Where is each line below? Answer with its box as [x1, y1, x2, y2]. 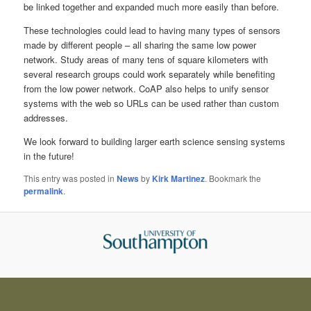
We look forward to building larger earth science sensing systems [24, 134, 286, 148]
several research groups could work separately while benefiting [24, 67, 276, 81]
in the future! [24, 149, 75, 162]
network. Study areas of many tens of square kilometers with [24, 52, 269, 66]
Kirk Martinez [152, 171, 205, 185]
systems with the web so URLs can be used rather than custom [24, 96, 280, 110]
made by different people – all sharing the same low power [24, 37, 257, 51]
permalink [24, 184, 64, 197]
